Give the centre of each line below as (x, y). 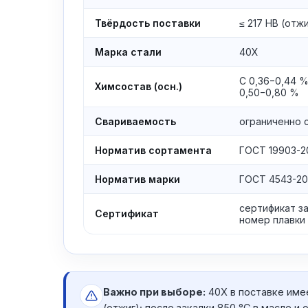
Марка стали (128, 52)
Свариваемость (135, 121)
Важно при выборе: (154, 292)
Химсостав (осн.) (139, 86)
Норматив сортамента (153, 150)
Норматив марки (137, 179)
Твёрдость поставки (148, 23)
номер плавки (272, 220)
